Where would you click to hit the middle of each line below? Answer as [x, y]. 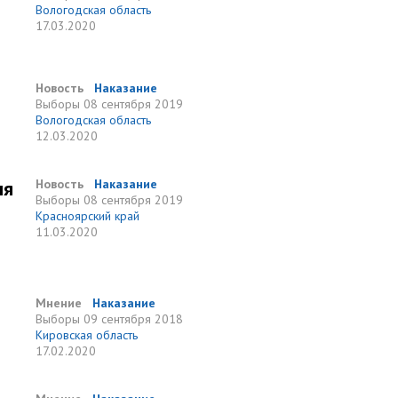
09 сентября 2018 [134, 319]
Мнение [59, 303]
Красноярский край [88, 216]
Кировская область [87, 335]
